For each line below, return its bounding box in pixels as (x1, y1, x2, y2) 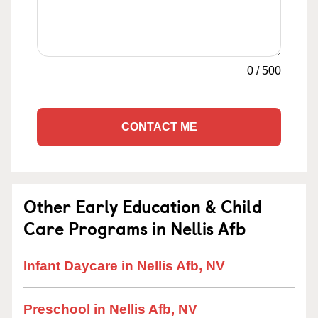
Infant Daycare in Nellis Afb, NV (23, 258, 225, 273)
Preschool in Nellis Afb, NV (23, 302, 197, 317)
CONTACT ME (121, 121, 197, 133)
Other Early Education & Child (23, 193, 262, 219)
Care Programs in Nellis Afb (23, 215, 246, 241)
